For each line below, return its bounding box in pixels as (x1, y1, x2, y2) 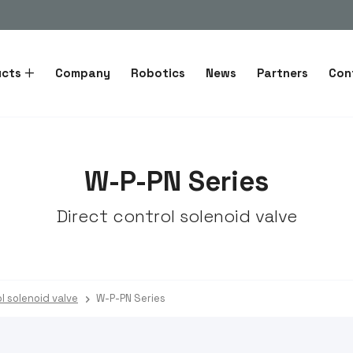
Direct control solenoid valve (56, 205, 297, 227)
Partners (257, 65, 309, 80)
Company (55, 65, 111, 80)
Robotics (131, 65, 186, 80)
